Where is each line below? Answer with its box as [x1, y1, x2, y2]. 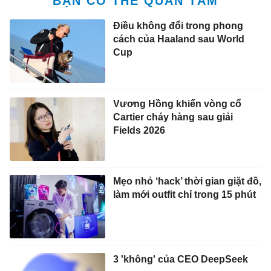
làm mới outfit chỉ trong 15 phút [113, 189, 256, 200]
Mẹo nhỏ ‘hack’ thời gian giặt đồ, [113, 176, 261, 187]
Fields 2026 [113, 125, 165, 135]
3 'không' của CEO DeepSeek [113, 253, 248, 264]
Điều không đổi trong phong [113, 20, 243, 31]
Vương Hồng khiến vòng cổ [113, 98, 241, 109]
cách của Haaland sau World [113, 33, 244, 44]
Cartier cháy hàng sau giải [113, 111, 233, 122]
